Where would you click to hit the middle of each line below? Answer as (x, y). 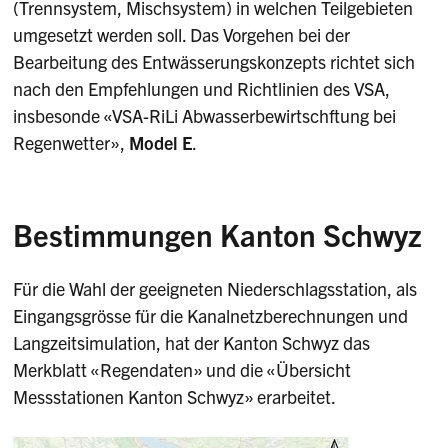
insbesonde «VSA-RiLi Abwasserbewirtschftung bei (205, 116)
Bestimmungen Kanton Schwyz (218, 234)
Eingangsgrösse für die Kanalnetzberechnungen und (211, 315)
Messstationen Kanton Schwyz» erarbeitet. (175, 396)
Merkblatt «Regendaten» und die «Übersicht (182, 369)
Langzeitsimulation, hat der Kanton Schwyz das (192, 342)
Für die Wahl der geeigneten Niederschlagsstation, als (215, 288)
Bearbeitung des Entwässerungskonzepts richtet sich (214, 62)
